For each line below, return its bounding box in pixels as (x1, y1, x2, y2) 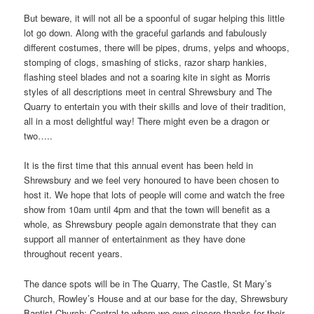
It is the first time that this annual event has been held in (24, 158, 254, 172)
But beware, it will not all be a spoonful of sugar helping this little (24, 11, 285, 25)
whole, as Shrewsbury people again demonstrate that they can (24, 217, 277, 231)
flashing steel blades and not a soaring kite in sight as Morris (24, 70, 271, 84)
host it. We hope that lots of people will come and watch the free (24, 188, 285, 202)
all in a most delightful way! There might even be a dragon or (24, 114, 270, 128)
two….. (24, 129, 53, 143)
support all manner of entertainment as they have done (24, 232, 246, 246)
